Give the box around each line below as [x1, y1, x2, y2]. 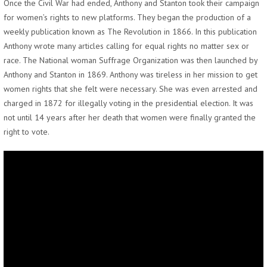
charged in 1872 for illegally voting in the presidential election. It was [4, 98, 253, 108]
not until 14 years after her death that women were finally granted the [4, 112, 256, 123]
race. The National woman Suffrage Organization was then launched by [4, 55, 257, 66]
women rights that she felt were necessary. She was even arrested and [4, 83, 257, 94]
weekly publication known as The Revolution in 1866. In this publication [4, 26, 257, 37]
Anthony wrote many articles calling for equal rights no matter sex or [4, 41, 249, 51]
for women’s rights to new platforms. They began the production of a [4, 12, 251, 23]
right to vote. [4, 126, 49, 137]
